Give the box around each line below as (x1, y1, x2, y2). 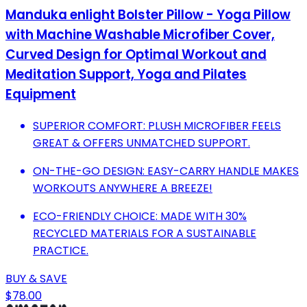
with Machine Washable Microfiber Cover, (5, 25, 275, 44)
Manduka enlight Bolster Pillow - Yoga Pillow (5, 5, 291, 24)
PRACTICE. (33, 242, 88, 258)
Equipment (5, 84, 76, 103)
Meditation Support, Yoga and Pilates (5, 64, 247, 84)
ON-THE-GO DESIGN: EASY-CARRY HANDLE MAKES (33, 162, 299, 179)
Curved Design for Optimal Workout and (5, 45, 267, 64)
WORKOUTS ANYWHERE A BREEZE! (33, 180, 212, 196)
